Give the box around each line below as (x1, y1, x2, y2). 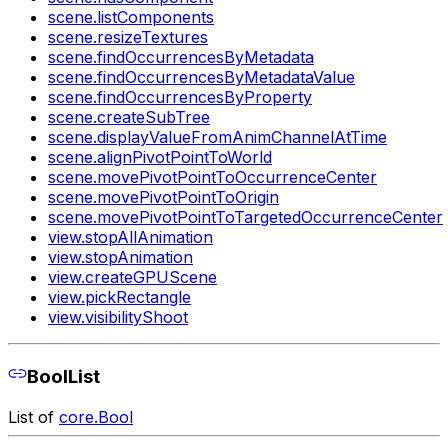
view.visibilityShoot (48, 307, 188, 328)
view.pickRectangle (48, 287, 191, 308)
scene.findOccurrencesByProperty (48, 87, 312, 108)
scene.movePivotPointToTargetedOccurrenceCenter (48, 207, 443, 228)
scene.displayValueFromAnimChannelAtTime (48, 127, 387, 148)
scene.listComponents (48, 7, 214, 28)
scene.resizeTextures (48, 27, 208, 48)
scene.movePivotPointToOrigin (48, 187, 279, 208)
